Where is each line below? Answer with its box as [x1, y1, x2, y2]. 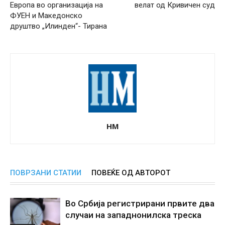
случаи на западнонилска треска [65, 209, 201, 220]
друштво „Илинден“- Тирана [10, 21, 107, 31]
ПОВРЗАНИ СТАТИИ [10, 168, 81, 177]
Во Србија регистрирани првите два [65, 198, 214, 208]
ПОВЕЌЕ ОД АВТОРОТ [91, 168, 170, 177]
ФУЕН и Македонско [10, 11, 82, 20]
